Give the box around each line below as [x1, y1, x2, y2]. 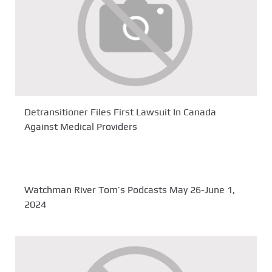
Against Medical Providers [24, 121, 137, 133]
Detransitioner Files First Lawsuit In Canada [24, 106, 216, 118]
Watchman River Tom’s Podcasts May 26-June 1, [24, 183, 235, 195]
